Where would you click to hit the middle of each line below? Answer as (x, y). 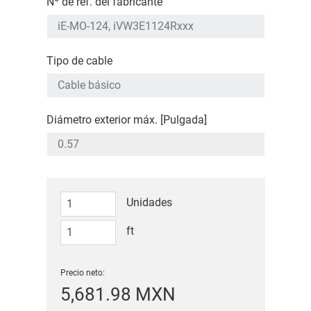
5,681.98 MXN (118, 295)
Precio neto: (82, 273)
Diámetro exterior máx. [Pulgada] (126, 120)
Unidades (149, 202)
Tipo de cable (79, 61)
